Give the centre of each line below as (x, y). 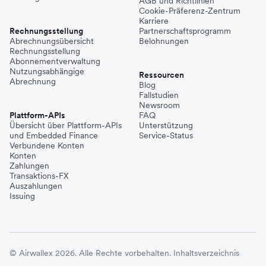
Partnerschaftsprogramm (185, 31)
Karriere (154, 21)
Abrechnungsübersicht (52, 41)
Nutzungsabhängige (47, 72)
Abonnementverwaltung (55, 61)
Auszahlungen (36, 186)
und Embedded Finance (54, 136)
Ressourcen (161, 75)
